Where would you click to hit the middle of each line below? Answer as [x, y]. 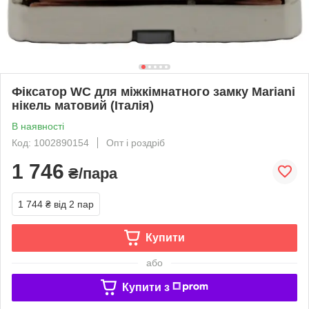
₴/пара [91, 173]
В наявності [38, 126]
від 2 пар [74, 204]
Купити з [146, 287]
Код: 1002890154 [50, 142]
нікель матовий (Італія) [83, 105]
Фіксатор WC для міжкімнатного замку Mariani [153, 91]
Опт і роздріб [136, 142]
